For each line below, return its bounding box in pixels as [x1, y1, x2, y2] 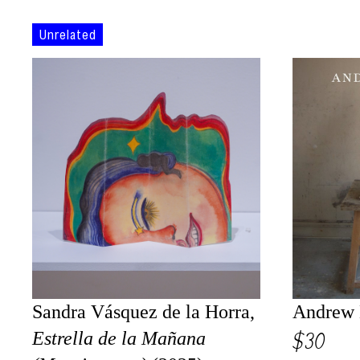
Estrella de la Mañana [32, 328, 206, 349]
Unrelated [39, 30, 96, 43]
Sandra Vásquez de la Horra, [32, 301, 255, 322]
